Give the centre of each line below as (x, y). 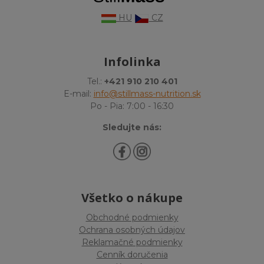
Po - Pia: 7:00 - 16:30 (132, 106)
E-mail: (78, 94)
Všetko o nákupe (132, 197)
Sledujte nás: (132, 128)
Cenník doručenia (132, 254)
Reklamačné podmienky (132, 242)
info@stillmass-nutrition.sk (147, 94)
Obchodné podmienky (132, 217)
